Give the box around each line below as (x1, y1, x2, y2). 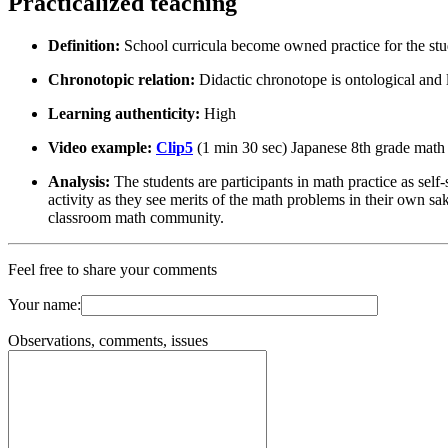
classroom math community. (48, 208, 224, 226)
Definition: (48, 36, 124, 54)
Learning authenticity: (48, 104, 204, 122)
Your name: (8, 295, 81, 313)
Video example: (48, 138, 156, 156)
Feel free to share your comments (8, 260, 217, 278)
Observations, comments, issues (8, 331, 208, 349)
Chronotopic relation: (48, 70, 199, 88)
